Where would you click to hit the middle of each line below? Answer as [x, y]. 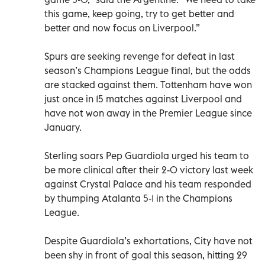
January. [63, 127]
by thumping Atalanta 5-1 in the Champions [138, 198]
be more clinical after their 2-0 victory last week [149, 169]
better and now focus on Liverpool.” [122, 28]
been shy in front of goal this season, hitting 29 [146, 255]
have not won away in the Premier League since [148, 113]
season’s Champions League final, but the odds [148, 70]
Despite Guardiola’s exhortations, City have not [148, 240]
